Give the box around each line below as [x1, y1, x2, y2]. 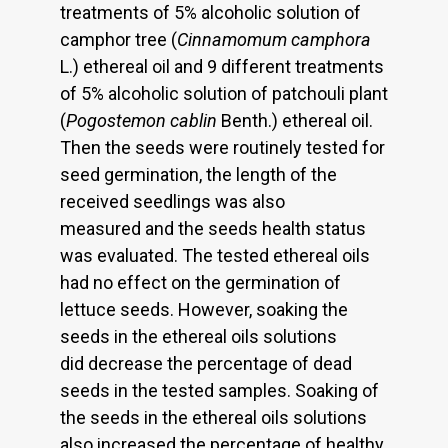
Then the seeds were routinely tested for [60, 137, 385, 159]
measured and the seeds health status [60, 218, 366, 240]
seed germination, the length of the [60, 164, 337, 186]
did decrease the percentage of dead [60, 353, 352, 375]
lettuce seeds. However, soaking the [60, 299, 348, 321]
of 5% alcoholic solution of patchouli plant [60, 83, 388, 105]
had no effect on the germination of [60, 272, 341, 294]
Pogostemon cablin [66, 110, 217, 132]
